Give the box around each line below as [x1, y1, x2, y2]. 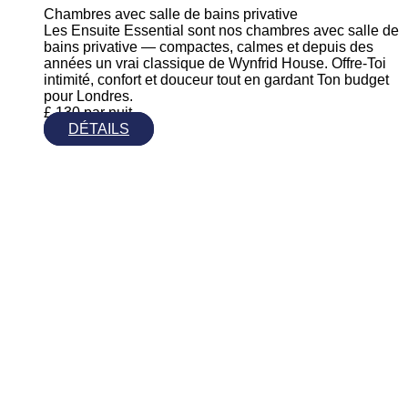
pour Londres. [44, 87, 133, 104]
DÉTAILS [68, 120, 129, 137]
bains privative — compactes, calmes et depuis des [44, 38, 373, 55]
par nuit [84, 104, 132, 120]
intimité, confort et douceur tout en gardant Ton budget [44, 71, 389, 87]
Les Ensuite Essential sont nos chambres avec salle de [44, 22, 399, 38]
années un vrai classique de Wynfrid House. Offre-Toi [44, 55, 386, 71]
